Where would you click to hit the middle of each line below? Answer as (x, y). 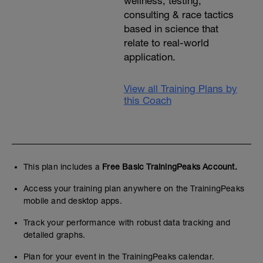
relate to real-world (166, 43)
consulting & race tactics (178, 15)
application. (149, 57)
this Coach (147, 100)
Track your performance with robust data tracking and (127, 222)
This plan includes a (63, 167)
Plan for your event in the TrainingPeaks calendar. (119, 257)
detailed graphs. (55, 235)
